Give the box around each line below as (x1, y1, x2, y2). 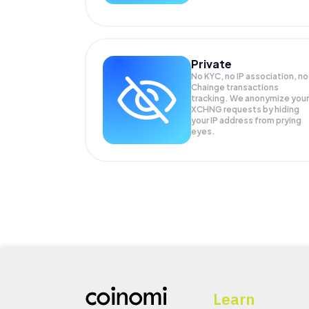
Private (190, 56, 232, 71)
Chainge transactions (190, 81, 279, 92)
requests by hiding (223, 103, 299, 114)
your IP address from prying (190, 114, 301, 126)
